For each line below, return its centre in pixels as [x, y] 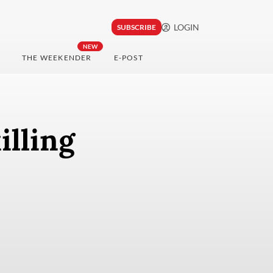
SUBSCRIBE [136, 27]
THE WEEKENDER [57, 58]
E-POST [128, 58]
